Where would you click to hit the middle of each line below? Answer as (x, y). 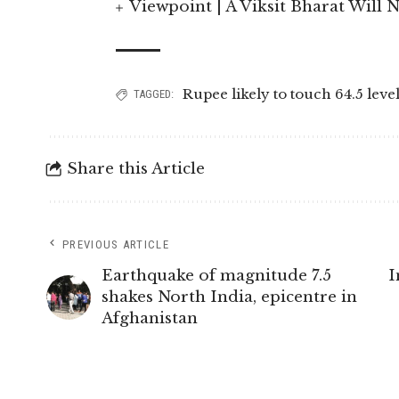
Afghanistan (150, 318)
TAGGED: (154, 94)
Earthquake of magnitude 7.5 (216, 276)
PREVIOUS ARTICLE (116, 244)
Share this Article (135, 169)
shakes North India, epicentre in (229, 297)
